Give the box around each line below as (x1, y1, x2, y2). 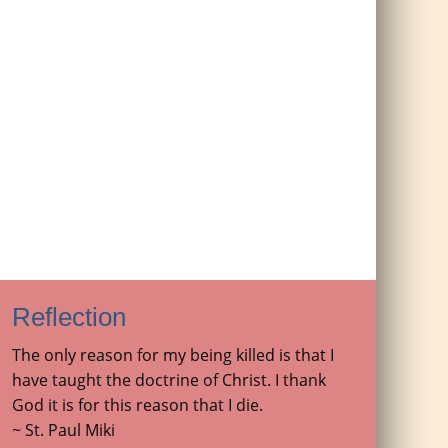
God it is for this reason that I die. (12, 394, 263, 416)
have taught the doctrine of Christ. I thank (12, 369, 326, 391)
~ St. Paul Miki (12, 419, 115, 441)
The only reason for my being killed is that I (12, 344, 334, 366)
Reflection (12, 303, 126, 331)
